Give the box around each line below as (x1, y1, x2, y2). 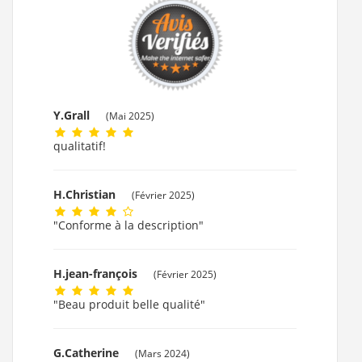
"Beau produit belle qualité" (53, 297, 205, 313)
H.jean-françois (53, 266, 141, 282)
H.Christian (53, 187, 119, 203)
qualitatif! (53, 138, 106, 154)
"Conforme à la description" (53, 217, 204, 234)
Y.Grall (53, 107, 93, 124)
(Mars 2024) (135, 347, 190, 360)
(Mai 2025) (106, 109, 154, 123)
